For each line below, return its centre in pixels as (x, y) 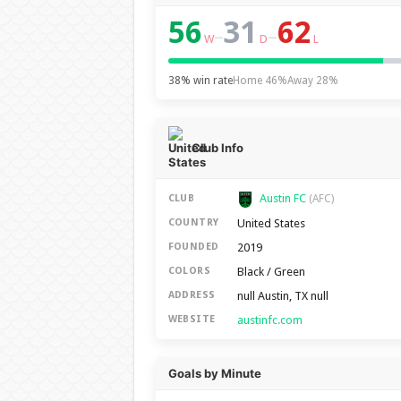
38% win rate (200, 81)
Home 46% (260, 81)
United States (271, 223)
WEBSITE (192, 320)
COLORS (189, 271)
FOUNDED (193, 247)
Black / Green (271, 271)
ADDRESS (192, 295)
